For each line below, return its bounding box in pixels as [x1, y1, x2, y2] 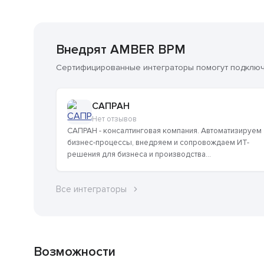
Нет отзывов [92, 114, 137, 124]
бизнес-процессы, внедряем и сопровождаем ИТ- [67, 138, 249, 148]
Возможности [34, 244, 115, 260]
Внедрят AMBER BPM [56, 42, 186, 58]
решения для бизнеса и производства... [67, 150, 211, 160]
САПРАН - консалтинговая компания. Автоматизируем [67, 126, 262, 136]
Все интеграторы [56, 184, 127, 195]
